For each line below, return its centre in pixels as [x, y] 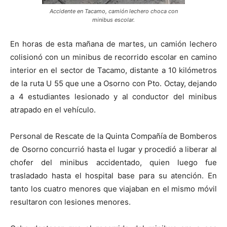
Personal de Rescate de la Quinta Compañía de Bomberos [113, 136]
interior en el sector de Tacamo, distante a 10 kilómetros [113, 70]
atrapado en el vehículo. [53, 109]
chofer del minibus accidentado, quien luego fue [113, 162]
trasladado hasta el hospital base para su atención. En [113, 175]
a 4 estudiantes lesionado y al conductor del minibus [113, 96]
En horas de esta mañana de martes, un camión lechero [113, 44]
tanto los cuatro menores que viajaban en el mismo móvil [113, 188]
